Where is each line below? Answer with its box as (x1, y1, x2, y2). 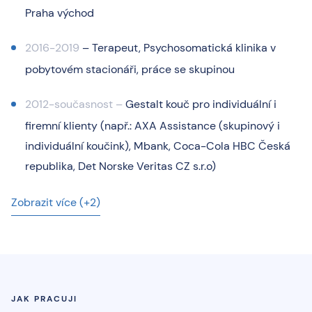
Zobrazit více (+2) (11, 194, 100, 210)
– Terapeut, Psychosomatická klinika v (79, 40, 276, 55)
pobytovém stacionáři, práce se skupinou (25, 61, 235, 77)
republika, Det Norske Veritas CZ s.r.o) (25, 158, 216, 173)
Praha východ (25, 5, 94, 20)
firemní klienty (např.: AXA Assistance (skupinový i (25, 118, 280, 133)
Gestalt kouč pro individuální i (123, 96, 276, 111)
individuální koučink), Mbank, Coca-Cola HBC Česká (25, 138, 290, 153)
